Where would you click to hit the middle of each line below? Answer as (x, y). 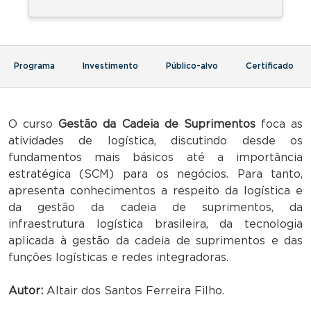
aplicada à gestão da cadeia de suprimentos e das (155, 241)
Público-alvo (192, 66)
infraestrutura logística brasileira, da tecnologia (155, 224)
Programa (34, 66)
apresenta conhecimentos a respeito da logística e (155, 191)
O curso (34, 124)
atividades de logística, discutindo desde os (155, 141)
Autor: (26, 291)
